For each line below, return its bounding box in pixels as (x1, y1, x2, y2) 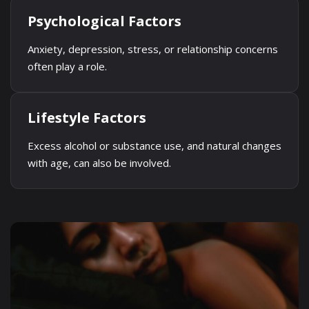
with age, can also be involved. (28, 156, 171, 170)
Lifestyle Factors (28, 108, 146, 127)
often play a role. (28, 59, 107, 73)
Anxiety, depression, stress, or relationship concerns (28, 42, 278, 56)
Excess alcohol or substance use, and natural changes (28, 139, 281, 152)
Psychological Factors (28, 12, 181, 30)
